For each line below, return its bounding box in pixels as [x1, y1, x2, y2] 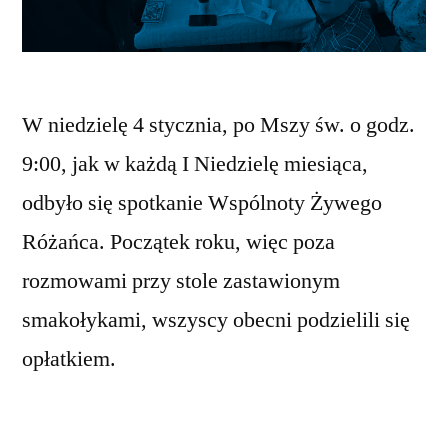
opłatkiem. [22, 344, 116, 373]
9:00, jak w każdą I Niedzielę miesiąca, [22, 149, 368, 178]
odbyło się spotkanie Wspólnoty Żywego [22, 188, 382, 217]
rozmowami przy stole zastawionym [22, 266, 340, 295]
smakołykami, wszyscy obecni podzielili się [22, 305, 410, 334]
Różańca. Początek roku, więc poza [22, 227, 335, 256]
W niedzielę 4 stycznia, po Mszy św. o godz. [22, 110, 415, 139]
